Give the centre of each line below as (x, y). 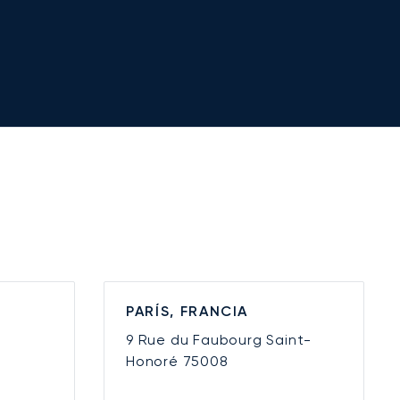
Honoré (154, 362)
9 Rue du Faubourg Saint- (219, 340)
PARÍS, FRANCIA (187, 312)
